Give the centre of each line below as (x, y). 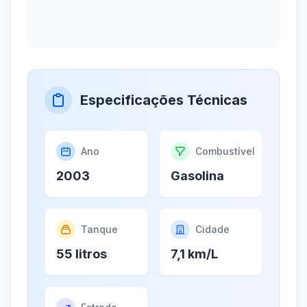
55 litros (82, 254)
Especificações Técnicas (164, 100)
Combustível (225, 151)
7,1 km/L (194, 254)
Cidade (212, 230)
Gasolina (197, 176)
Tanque (99, 230)
